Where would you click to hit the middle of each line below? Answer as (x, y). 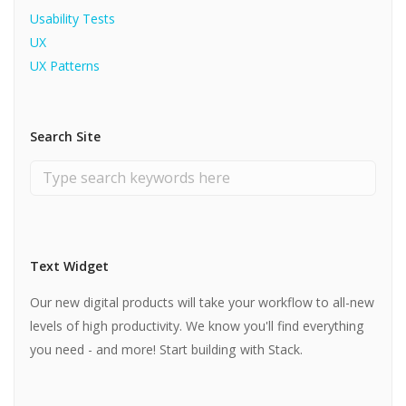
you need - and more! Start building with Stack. (167, 349)
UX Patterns (65, 65)
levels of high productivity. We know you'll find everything (198, 325)
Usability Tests (73, 18)
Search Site (66, 136)
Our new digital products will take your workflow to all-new (203, 302)
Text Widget (70, 266)
